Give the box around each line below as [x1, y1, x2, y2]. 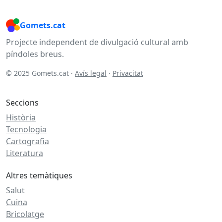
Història [6, 111, 36, 123]
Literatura [6, 147, 43, 159]
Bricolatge [6, 208, 44, 220]
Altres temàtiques [6, 169, 72, 181]
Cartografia [6, 135, 49, 147]
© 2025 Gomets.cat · [6, 68, 75, 78]
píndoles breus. [6, 48, 64, 59]
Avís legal [75, 68, 107, 78]
